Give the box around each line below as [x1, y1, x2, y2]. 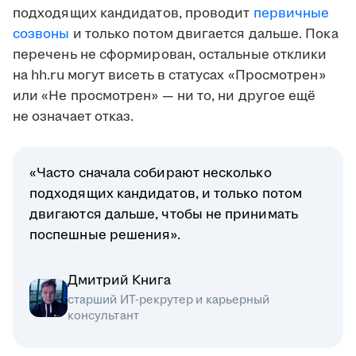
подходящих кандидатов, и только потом [29, 184, 302, 204]
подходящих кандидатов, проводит [13, 4, 253, 24]
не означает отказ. [13, 107, 134, 127]
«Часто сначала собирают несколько [29, 164, 272, 184]
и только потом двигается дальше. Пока [69, 25, 339, 44]
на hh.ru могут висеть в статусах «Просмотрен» [13, 66, 326, 86]
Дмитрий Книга [68, 271, 171, 291]
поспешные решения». [29, 226, 181, 246]
